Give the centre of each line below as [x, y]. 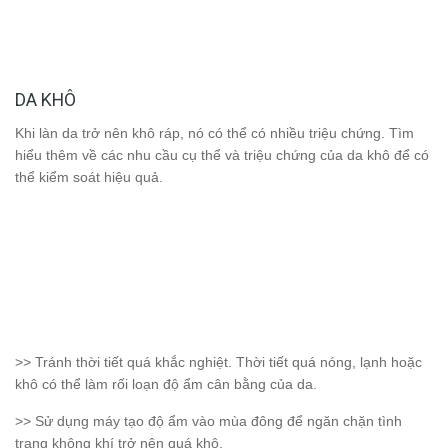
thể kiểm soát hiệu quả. [89, 177]
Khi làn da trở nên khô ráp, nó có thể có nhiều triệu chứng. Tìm [214, 133]
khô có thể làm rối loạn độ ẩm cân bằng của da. [166, 384]
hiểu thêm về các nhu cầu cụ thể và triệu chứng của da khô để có [222, 155]
